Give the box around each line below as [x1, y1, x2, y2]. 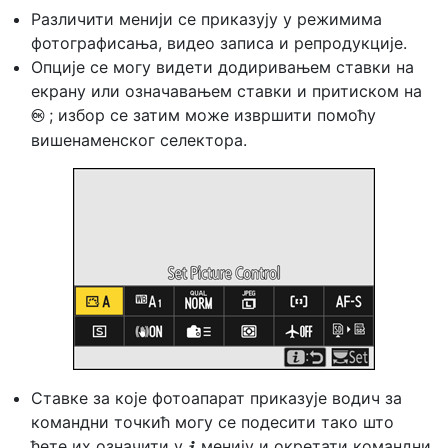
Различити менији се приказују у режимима [31, 9, 382, 29]
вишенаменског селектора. [31, 130, 247, 150]
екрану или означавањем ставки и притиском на [31, 81, 422, 101]
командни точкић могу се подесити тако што [31, 412, 394, 432]
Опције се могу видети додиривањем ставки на [31, 57, 414, 77]
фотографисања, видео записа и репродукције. [31, 33, 407, 53]
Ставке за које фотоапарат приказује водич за [31, 388, 402, 408]
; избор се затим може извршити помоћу [49, 105, 376, 125]
